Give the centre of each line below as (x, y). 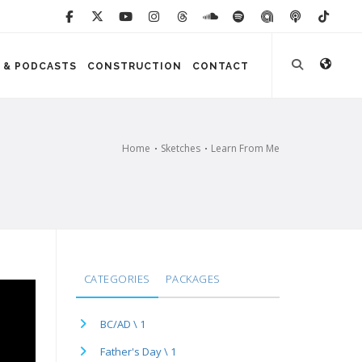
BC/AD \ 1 (122, 324)
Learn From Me (245, 148)
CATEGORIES (117, 279)
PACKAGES (193, 279)
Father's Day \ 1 (138, 351)
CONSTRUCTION (135, 66)
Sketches (181, 148)
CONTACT (221, 66)
